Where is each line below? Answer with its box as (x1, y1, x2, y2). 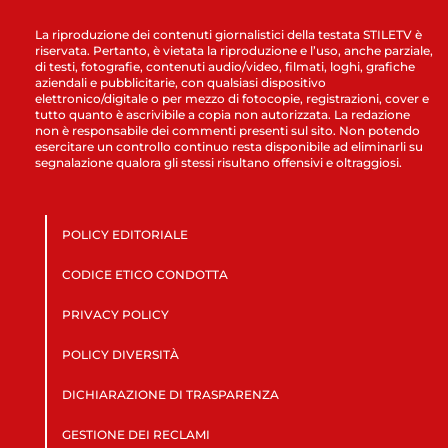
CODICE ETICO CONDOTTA (61, 267, 228, 283)
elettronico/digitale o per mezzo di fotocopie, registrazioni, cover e (35, 91, 429, 107)
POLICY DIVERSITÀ (61, 347, 179, 363)
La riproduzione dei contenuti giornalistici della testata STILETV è (35, 27, 422, 43)
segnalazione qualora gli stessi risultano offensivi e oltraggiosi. (35, 155, 402, 171)
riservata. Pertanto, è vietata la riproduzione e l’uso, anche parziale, (35, 43, 433, 59)
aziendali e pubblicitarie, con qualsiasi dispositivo (35, 75, 326, 91)
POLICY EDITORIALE (61, 227, 188, 243)
